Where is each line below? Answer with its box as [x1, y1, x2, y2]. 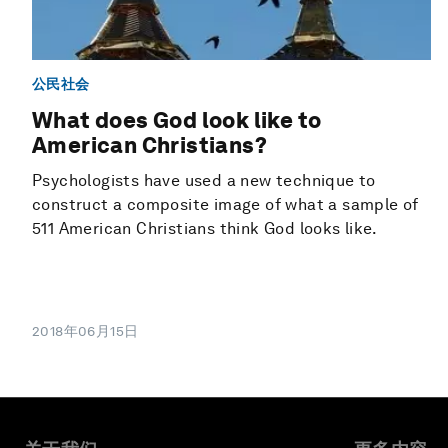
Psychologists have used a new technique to [32, 171, 376, 191]
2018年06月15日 [32, 323, 139, 340]
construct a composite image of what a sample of [32, 195, 419, 215]
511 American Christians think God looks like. [32, 219, 377, 239]
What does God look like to [32, 107, 322, 134]
